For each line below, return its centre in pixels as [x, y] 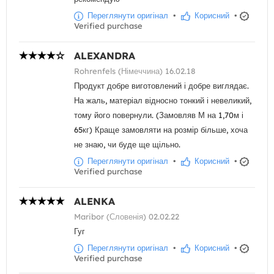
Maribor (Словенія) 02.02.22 [127, 217]
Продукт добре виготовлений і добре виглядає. [161, 86]
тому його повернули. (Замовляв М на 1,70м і [159, 115]
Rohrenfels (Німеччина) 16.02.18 [135, 71]
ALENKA [94, 202]
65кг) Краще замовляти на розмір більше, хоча [161, 130]
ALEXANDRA [105, 56]
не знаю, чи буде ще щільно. [127, 145]
